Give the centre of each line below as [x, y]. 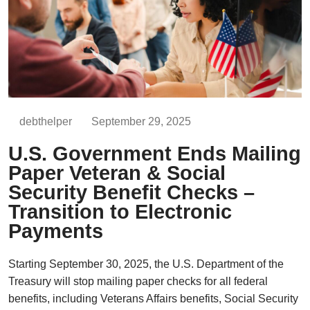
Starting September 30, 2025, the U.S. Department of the [146, 264]
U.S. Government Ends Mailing [155, 153]
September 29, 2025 [141, 121]
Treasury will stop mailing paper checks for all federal [138, 281]
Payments [56, 231]
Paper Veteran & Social [117, 173]
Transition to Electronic [120, 211]
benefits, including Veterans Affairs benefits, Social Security [153, 298]
